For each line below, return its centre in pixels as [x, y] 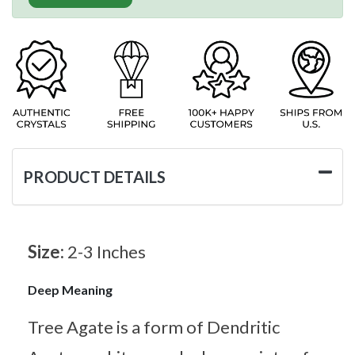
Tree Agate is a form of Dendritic [154, 326]
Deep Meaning [70, 289]
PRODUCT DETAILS [94, 176]
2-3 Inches [107, 251]
